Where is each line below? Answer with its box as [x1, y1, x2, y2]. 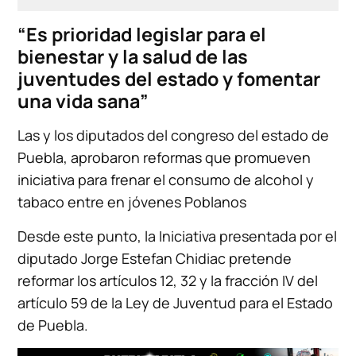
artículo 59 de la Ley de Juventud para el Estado [17, 293, 334, 313]
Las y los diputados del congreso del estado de [17, 126, 330, 145]
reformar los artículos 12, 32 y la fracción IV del [17, 271, 319, 291]
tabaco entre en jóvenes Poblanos [17, 192, 247, 212]
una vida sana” [17, 88, 149, 114]
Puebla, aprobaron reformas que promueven [17, 148, 311, 168]
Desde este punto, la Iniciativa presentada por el [17, 226, 338, 246]
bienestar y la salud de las [17, 44, 249, 70]
